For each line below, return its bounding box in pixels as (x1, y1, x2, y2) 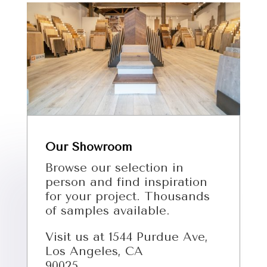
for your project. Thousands (45, 190, 210, 204)
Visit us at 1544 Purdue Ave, (45, 230, 208, 244)
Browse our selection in (45, 161, 184, 175)
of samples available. (45, 204, 170, 218)
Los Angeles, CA (45, 244, 143, 259)
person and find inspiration (45, 175, 207, 190)
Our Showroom (45, 140, 132, 154)
